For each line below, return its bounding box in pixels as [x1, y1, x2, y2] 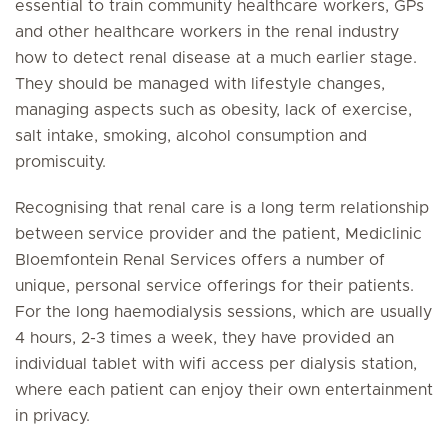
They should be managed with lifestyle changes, [15, 76, 385, 92]
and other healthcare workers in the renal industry [15, 24, 399, 40]
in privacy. [15, 408, 90, 424]
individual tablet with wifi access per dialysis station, [15, 356, 417, 372]
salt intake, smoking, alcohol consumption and [15, 128, 367, 144]
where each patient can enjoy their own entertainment [15, 382, 433, 398]
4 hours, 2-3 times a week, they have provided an [15, 330, 394, 346]
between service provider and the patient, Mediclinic [15, 226, 422, 242]
